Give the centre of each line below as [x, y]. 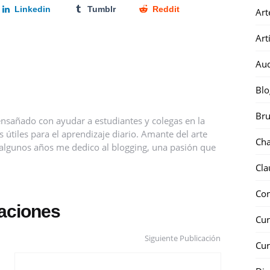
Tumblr [101, 9]
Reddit [166, 9]
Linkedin [33, 9]
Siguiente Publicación [183, 238]
